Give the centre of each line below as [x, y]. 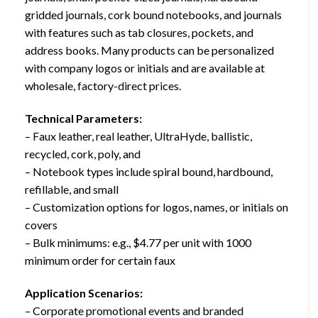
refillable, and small [72, 190]
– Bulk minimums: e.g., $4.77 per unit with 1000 [138, 243]
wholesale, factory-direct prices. [103, 86]
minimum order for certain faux [100, 261]
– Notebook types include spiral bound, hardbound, [149, 172]
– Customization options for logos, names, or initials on [157, 207]
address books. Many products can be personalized [149, 50]
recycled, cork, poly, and [83, 154]
